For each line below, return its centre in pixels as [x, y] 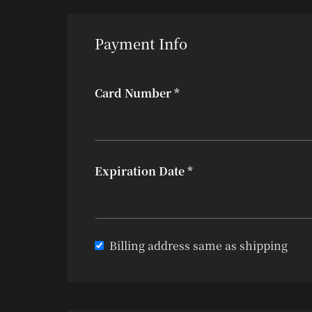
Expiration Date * [144, 171]
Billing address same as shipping [198, 245]
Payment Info [141, 44]
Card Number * [137, 93]
